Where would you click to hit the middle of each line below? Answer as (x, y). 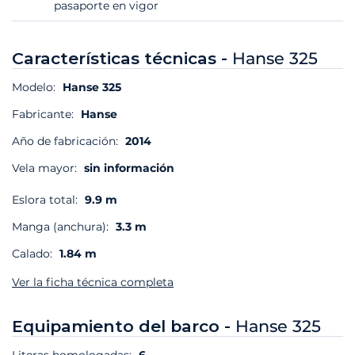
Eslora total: (45, 200)
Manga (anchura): (60, 227)
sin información (129, 168)
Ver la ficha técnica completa (93, 282)
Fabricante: (44, 115)
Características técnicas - (122, 59)
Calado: (32, 254)
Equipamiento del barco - (124, 326)
